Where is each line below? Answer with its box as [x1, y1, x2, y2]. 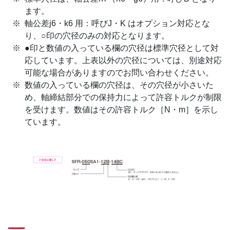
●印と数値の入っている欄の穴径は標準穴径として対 [25, 43, 219, 52]
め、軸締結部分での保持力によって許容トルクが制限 [25, 92, 222, 102]
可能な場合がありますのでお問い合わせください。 [25, 68, 214, 77]
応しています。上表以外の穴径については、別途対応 [25, 55, 222, 65]
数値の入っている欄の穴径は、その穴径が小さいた [25, 80, 214, 89]
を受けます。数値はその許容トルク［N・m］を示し [25, 105, 218, 114]
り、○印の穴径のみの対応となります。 [25, 31, 169, 40]
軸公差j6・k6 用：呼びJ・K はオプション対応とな [25, 18, 210, 28]
